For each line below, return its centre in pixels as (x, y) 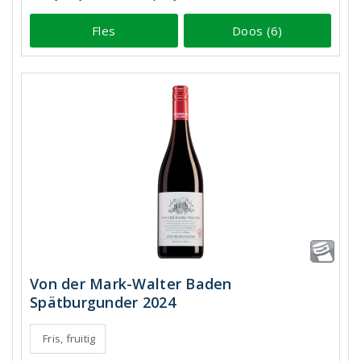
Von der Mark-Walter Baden (131, 284)
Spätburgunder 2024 (103, 302)
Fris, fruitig (69, 338)
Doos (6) (257, 30)
